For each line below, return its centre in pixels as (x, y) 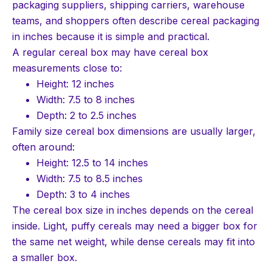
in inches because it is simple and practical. (111, 36)
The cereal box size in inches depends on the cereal (133, 210)
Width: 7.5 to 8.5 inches (90, 178)
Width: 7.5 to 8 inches (86, 99)
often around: (43, 147)
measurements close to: (67, 68)
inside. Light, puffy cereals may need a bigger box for (135, 226)
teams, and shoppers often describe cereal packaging (136, 20)
